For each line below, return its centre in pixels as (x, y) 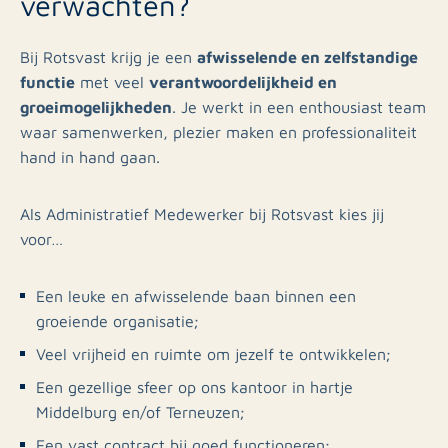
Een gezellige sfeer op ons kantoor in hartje (194, 386)
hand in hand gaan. (90, 156)
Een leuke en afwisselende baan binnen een (196, 295)
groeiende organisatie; (117, 320)
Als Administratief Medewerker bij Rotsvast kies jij (202, 213)
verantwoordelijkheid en (243, 81)
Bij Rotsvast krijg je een (108, 56)
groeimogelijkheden (96, 106)
